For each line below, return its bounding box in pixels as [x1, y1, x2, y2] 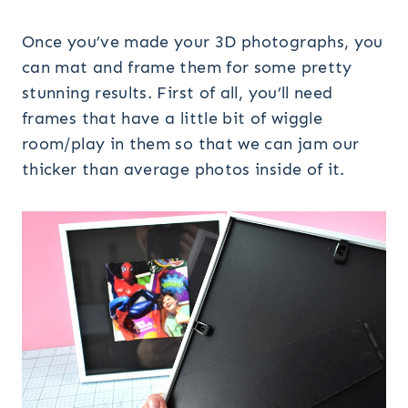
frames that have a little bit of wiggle [22, 108, 323, 129]
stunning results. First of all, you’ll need [22, 83, 333, 104]
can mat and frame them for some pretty [22, 57, 352, 78]
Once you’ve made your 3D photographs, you [22, 32, 383, 53]
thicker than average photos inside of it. [22, 159, 345, 180]
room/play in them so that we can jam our [22, 134, 360, 155]
